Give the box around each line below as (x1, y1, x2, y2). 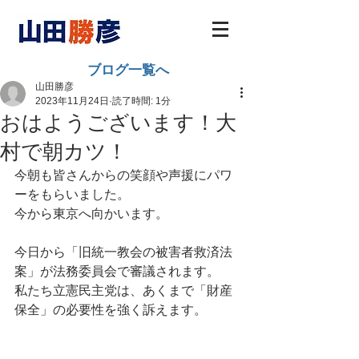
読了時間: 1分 (112, 95, 171, 107)
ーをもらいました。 (14, 188, 130, 201)
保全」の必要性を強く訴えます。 (14, 303, 207, 317)
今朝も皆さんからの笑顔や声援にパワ (14, 168, 232, 182)
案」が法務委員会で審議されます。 (14, 264, 220, 278)
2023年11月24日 (35, 95, 109, 107)
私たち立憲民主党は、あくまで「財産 (14, 284, 232, 297)
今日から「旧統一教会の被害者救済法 (14, 245, 232, 259)
